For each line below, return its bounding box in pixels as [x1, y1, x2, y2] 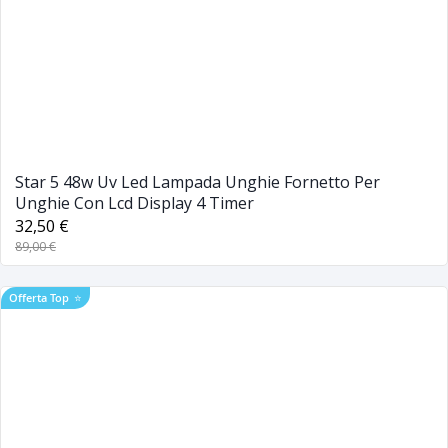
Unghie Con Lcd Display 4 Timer [15, 191, 254, 214]
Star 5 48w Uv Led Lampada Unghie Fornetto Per [15, 170, 380, 193]
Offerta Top [9, 289, 69, 305]
